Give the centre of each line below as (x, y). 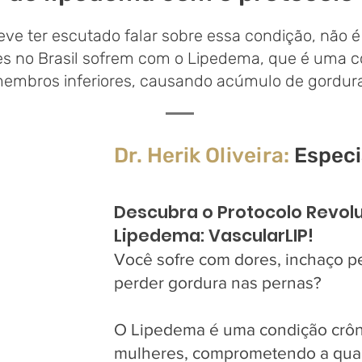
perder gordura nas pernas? (218, 282)
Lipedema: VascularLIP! (214, 236)
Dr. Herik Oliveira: (202, 156)
